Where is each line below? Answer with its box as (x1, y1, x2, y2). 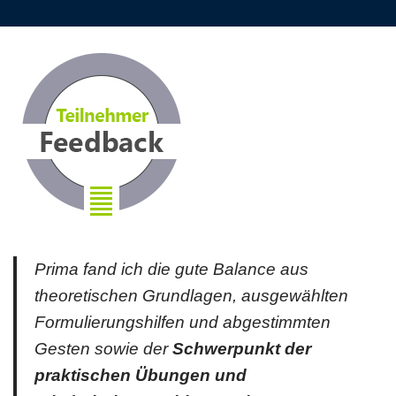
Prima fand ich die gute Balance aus (34, 260, 308, 278)
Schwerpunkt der (172, 339, 311, 358)
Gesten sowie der (34, 339, 172, 358)
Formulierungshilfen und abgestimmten (34, 313, 331, 331)
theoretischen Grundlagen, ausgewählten (34, 286, 348, 305)
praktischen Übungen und (34, 366, 247, 385)
